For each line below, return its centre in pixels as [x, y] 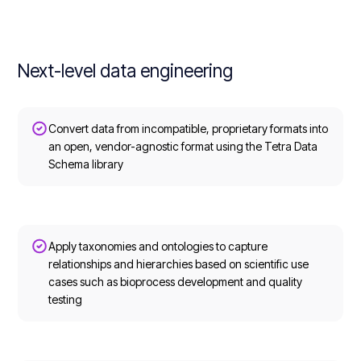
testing [66, 300]
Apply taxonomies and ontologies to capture [158, 247]
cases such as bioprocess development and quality [176, 282]
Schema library [86, 164]
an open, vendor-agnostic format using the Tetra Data [183, 147]
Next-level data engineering [126, 71]
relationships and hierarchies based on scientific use [179, 264]
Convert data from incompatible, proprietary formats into [189, 129]
